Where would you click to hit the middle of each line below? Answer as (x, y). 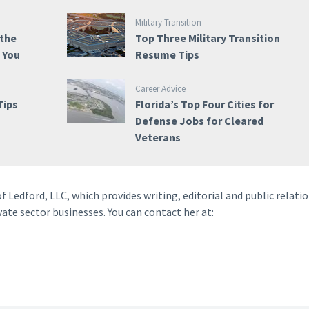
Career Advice (160, 89)
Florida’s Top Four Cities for (204, 104)
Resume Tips (167, 54)
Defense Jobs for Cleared (199, 121)
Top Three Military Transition (207, 38)
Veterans (158, 137)
